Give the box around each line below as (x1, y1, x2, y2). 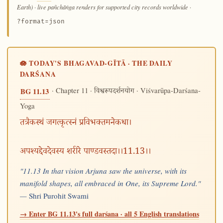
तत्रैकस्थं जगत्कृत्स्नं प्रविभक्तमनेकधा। (19, 116, 131, 130)
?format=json (16, 17, 65, 25)
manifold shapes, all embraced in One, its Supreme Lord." (19, 178, 201, 188)
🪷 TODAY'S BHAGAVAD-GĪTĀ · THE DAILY (19, 58, 173, 69)
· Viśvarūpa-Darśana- (134, 85, 201, 96)
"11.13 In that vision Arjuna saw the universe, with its (19, 165, 187, 176)
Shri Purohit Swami (28, 190, 89, 201)
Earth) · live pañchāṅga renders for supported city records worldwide (16, 2, 188, 11)
